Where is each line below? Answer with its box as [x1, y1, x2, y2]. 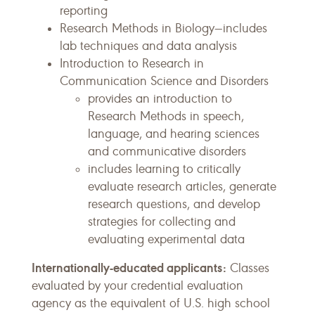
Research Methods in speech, [88, 108, 244, 124]
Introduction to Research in [60, 56, 204, 71]
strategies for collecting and [88, 214, 236, 229]
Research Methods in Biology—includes [60, 20, 267, 36]
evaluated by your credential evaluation [32, 278, 243, 293]
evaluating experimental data [88, 231, 245, 247]
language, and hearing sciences [88, 126, 259, 141]
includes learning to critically [88, 161, 240, 176]
